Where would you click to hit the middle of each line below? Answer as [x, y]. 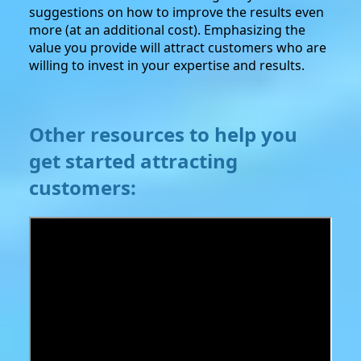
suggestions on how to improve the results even [176, 12]
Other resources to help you [163, 134]
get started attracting [133, 160]
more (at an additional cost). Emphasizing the [167, 29]
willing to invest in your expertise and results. [167, 65]
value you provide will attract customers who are [178, 47]
